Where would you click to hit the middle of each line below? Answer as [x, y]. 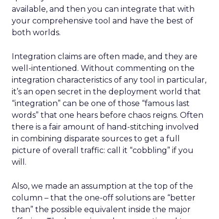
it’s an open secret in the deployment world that [106, 92]
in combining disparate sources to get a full [96, 139]
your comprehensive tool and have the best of [102, 21]
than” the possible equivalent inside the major [101, 209]
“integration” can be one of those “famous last [101, 103]
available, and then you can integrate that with [103, 9]
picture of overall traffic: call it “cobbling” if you [103, 150]
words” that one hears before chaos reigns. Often [108, 115]
